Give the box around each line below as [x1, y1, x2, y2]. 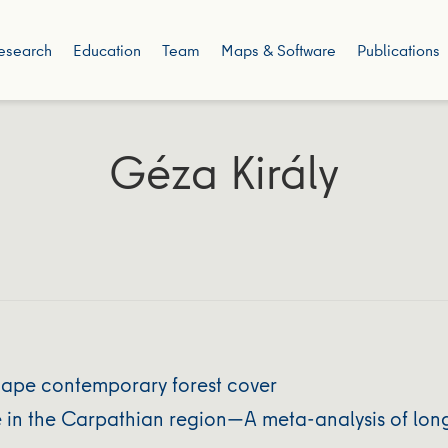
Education [72, 39, 141, 61]
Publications [356, 39, 440, 61]
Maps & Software [220, 39, 336, 61]
